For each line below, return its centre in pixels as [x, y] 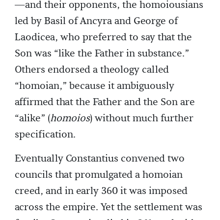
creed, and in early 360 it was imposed [101, 191]
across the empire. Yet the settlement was [109, 207]
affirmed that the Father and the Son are [105, 102]
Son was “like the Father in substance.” [102, 53]
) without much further [142, 118]
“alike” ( [32, 118]
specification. [45, 134]
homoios [70, 118]
